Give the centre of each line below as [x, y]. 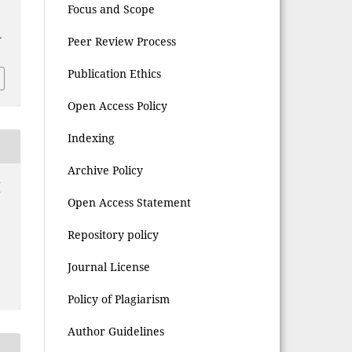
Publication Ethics [115, 73]
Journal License [109, 266]
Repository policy [114, 234]
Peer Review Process [122, 41]
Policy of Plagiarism [119, 299]
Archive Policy [106, 170]
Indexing [92, 137]
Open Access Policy [118, 105]
